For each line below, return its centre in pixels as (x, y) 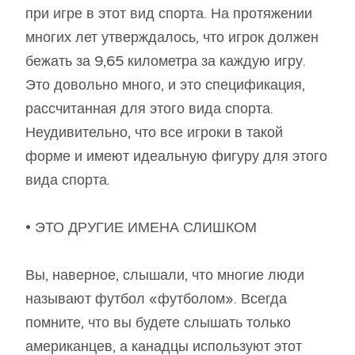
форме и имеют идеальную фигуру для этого (176, 157)
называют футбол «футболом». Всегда (156, 299)
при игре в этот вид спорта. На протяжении (169, 14)
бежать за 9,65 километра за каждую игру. (166, 61)
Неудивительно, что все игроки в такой (154, 133)
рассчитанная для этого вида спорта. (149, 109)
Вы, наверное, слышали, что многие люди (165, 275)
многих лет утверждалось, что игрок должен (172, 38)
